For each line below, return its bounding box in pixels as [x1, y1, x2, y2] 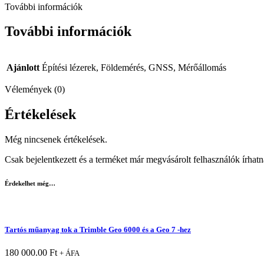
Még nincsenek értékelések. [5, 134, 107, 145]
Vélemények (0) [5, 84, 65, 95]
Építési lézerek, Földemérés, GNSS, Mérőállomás [42, 62, 226, 73]
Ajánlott [6, 62, 39, 73]
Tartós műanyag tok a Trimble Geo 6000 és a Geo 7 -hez [5, 225, 191, 235]
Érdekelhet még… [5, 180, 55, 187]
